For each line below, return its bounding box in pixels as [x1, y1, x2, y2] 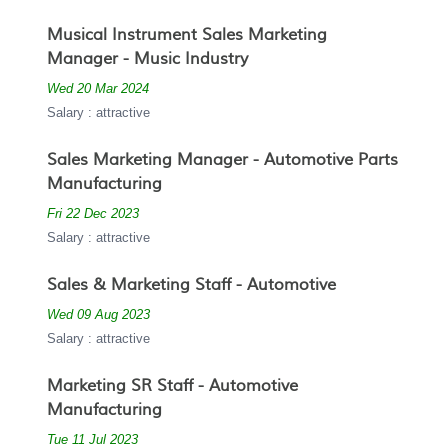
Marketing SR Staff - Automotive [47, 376, 298, 397]
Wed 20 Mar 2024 [47, 81, 149, 97]
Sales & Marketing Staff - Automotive [47, 275, 336, 296]
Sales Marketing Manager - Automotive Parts [47, 150, 398, 171]
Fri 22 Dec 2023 [47, 206, 139, 222]
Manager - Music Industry [47, 49, 248, 70]
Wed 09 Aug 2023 [47, 307, 150, 323]
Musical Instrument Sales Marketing [47, 25, 327, 46]
